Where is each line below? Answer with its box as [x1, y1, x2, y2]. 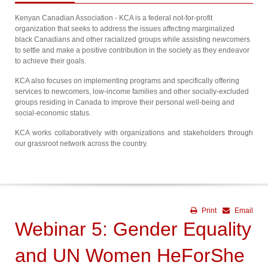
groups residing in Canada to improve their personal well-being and [15, 98, 234, 106]
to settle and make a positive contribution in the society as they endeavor [15, 46, 249, 54]
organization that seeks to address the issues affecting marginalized [15, 25, 234, 33]
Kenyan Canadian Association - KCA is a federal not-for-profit [15, 14, 212, 22]
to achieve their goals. [15, 57, 86, 65]
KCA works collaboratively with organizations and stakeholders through [15, 129, 253, 137]
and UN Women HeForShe [15, 245, 245, 266]
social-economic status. [15, 109, 91, 117]
